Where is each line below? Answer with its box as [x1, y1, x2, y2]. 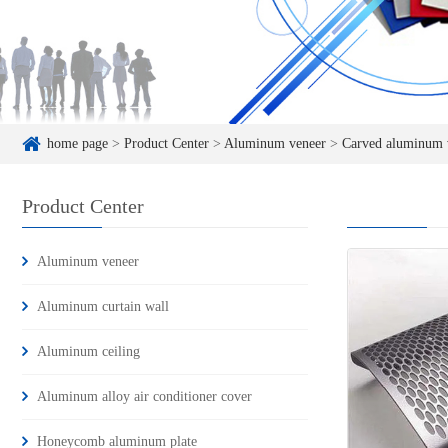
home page [47, 136, 108, 152]
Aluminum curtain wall [37, 299, 169, 315]
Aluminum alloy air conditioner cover [37, 389, 252, 405]
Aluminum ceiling [37, 344, 140, 360]
